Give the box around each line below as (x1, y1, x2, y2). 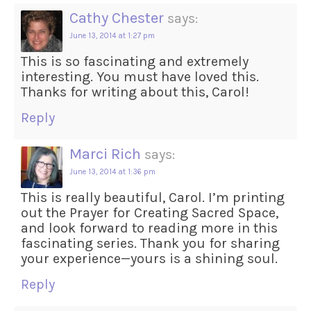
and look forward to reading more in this (21, 220, 278, 237)
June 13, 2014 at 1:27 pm (69, 31, 155, 41)
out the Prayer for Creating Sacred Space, (21, 205, 278, 221)
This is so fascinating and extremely (21, 53, 249, 70)
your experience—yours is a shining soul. (21, 251, 278, 267)
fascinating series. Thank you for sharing (21, 235, 280, 252)
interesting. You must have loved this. (21, 69, 259, 85)
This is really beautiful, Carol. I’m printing (21, 190, 285, 206)
